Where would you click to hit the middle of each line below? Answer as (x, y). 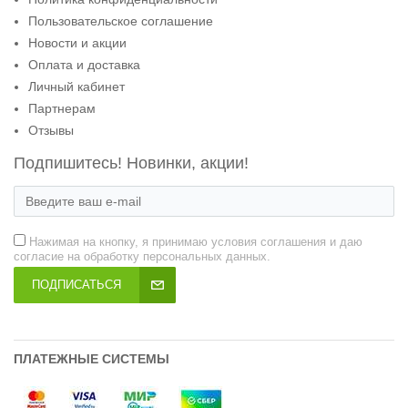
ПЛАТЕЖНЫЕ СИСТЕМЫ (92, 359)
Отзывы (51, 131)
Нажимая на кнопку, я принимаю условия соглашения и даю (196, 242)
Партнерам (62, 109)
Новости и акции (77, 43)
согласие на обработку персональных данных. (142, 257)
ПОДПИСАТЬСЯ (76, 285)
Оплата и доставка (84, 65)
